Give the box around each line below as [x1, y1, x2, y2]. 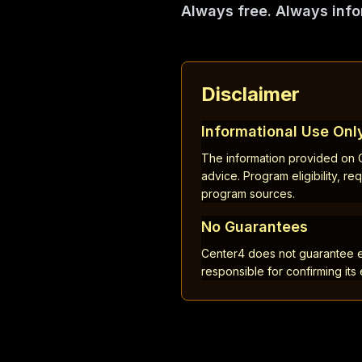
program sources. [201, 187, 295, 200]
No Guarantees [201, 218, 308, 235]
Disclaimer [201, 82, 300, 106]
